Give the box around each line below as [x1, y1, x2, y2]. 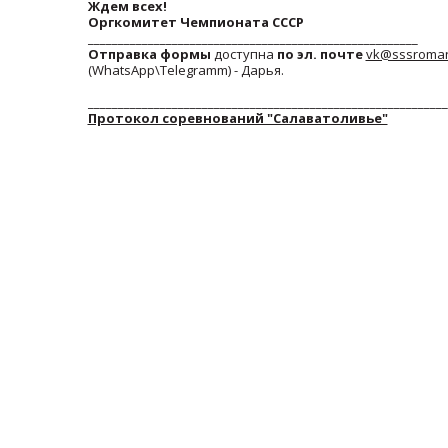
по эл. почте [276, 45, 363, 63]
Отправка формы [87, 45, 211, 63]
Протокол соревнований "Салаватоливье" [87, 109, 388, 127]
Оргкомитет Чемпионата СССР [87, 13, 304, 31]
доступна [210, 45, 277, 63]
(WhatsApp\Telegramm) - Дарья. [87, 61, 287, 79]
